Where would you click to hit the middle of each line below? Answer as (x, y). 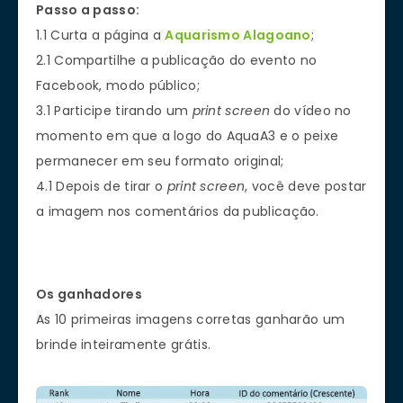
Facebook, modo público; (118, 85)
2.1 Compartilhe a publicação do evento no (177, 60)
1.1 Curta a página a (101, 35)
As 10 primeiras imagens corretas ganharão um (191, 319)
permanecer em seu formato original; (160, 161)
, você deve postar (306, 186)
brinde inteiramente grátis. (124, 344)
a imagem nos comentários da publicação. (178, 211)
